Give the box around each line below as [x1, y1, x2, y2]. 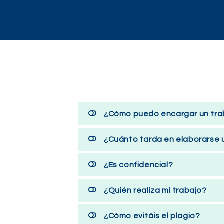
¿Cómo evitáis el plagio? [104, 211, 200, 220]
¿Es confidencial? [104, 160, 173, 169]
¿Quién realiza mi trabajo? [104, 186, 207, 194]
